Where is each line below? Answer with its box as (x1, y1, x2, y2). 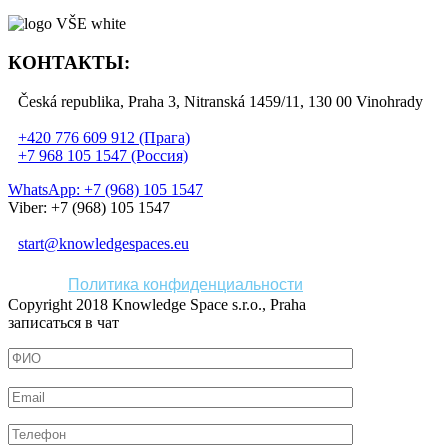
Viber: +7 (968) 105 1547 (8, 198, 170, 216)
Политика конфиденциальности (68, 275, 303, 293)
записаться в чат (8, 313, 119, 331)
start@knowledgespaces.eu (18, 234, 189, 252)
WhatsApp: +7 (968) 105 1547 (8, 180, 203, 198)
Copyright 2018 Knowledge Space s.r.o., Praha (8, 295, 306, 313)
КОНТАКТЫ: (8, 51, 130, 73)
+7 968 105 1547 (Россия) (18, 146, 188, 164)
